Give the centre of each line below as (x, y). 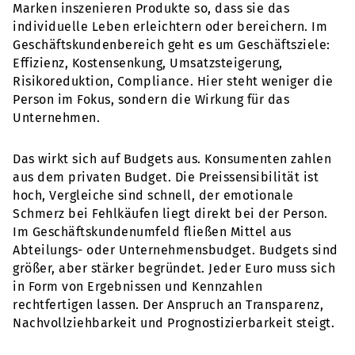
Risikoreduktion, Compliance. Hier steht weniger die (173, 82)
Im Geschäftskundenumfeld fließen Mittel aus (152, 232)
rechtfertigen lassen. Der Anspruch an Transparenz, (168, 305)
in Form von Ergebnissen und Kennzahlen (137, 287)
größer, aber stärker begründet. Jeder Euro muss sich (174, 269)
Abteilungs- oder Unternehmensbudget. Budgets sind (176, 250)
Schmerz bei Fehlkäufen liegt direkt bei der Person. (170, 214)
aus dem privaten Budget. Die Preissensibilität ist (166, 177)
